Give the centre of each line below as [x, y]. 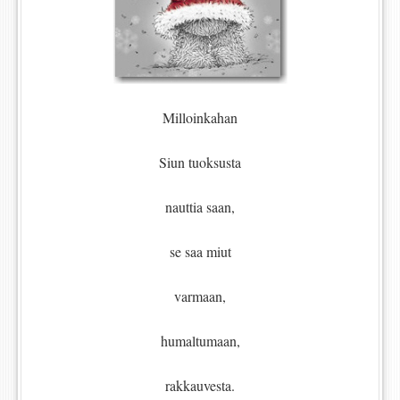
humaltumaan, [200, 341]
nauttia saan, [200, 207]
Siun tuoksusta [200, 162]
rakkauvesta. [200, 386]
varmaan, [200, 296]
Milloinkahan [200, 118]
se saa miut [200, 252]
